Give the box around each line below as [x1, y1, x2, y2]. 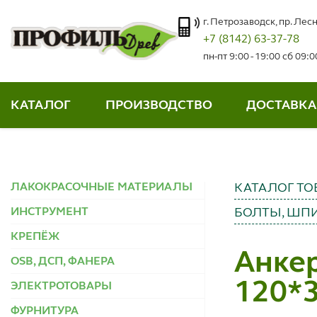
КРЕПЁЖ [11, 231, 59, 243]
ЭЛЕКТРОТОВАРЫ [11, 280, 112, 292]
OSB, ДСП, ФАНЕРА [11, 255, 115, 267]
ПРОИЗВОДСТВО [105, 98, 212, 112]
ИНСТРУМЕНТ [11, 206, 88, 218]
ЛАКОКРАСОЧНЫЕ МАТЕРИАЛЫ [11, 181, 192, 193]
